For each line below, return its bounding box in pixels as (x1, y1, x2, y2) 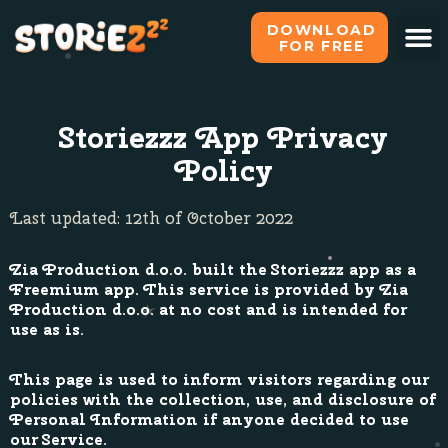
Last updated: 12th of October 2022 (10, 207, 293, 229)
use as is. (10, 319, 84, 340)
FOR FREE (278, 36, 365, 55)
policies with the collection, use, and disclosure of (10, 389, 436, 410)
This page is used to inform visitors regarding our (10, 369, 429, 390)
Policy (175, 150, 273, 190)
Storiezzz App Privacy (60, 117, 388, 157)
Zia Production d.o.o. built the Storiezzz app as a (10, 259, 416, 280)
